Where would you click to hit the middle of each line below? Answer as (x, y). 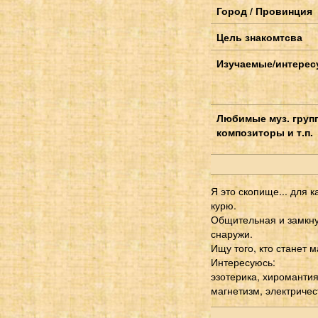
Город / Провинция (264, 10)
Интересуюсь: (243, 262)
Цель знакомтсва (259, 37)
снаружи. (232, 233)
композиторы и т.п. (265, 132)
